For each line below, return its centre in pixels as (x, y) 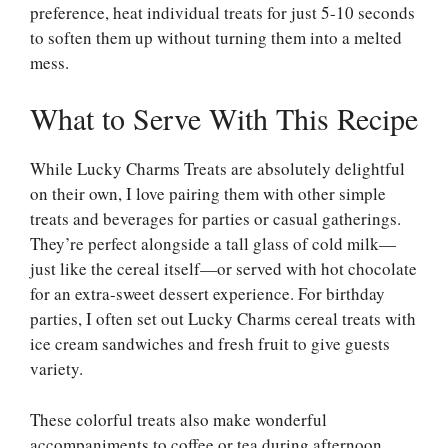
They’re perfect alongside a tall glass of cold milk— (213, 244)
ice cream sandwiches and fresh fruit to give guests (210, 344)
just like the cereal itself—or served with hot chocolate (223, 269)
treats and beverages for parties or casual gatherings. (215, 219)
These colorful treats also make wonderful (178, 419)
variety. (56, 369)
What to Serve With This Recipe (224, 118)
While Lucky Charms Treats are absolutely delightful (217, 169)
